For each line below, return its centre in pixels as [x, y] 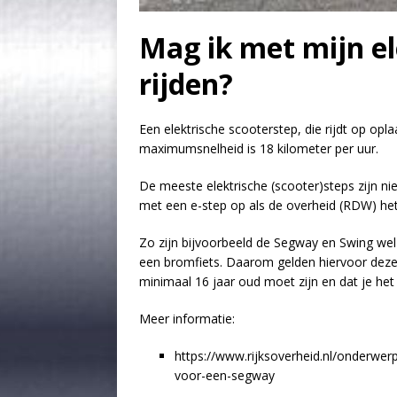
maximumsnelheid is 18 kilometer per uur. [259, 148]
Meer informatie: [187, 318]
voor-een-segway [225, 375]
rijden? [186, 83]
